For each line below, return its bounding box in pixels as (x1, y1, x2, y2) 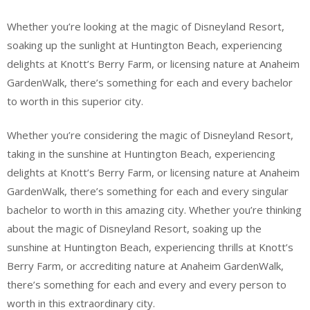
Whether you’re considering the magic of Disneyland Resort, (7, 128, 293, 142)
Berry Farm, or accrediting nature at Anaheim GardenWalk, (7, 259, 284, 273)
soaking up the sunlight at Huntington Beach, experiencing (7, 37, 282, 52)
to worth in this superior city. (7, 93, 143, 108)
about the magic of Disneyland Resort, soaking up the (7, 221, 262, 235)
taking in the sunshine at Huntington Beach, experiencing (7, 147, 275, 161)
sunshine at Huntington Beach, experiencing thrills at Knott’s (7, 240, 293, 254)
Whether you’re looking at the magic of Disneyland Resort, (7, 19, 284, 33)
